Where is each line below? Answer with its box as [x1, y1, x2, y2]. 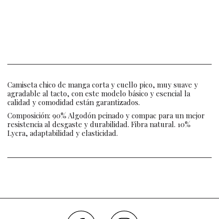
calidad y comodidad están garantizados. [7, 97, 140, 107]
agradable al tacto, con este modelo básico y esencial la [7, 88, 190, 98]
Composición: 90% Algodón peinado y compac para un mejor [7, 110, 205, 120]
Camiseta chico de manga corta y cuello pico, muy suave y [7, 79, 198, 89]
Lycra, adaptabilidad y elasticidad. [7, 128, 118, 138]
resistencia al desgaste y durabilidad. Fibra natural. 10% [7, 119, 191, 129]
